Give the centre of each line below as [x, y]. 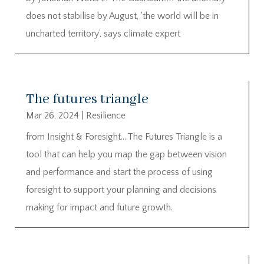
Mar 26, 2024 [52, 116]
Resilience [106, 116]
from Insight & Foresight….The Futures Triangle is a [124, 137]
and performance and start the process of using [119, 172]
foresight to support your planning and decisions [121, 190]
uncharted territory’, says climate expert [103, 33]
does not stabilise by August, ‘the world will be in [122, 16]
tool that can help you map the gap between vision [126, 155]
